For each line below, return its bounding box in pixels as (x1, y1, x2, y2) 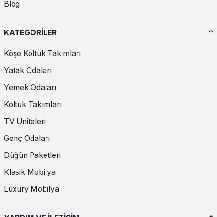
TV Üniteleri (4, 117, 46, 126)
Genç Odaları (4, 134, 50, 143)
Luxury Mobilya (4, 185, 59, 194)
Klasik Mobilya (4, 168, 56, 177)
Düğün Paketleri (4, 151, 61, 160)
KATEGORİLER (4, 28, 57, 37)
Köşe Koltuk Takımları (4, 49, 81, 59)
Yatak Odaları (4, 66, 52, 76)
